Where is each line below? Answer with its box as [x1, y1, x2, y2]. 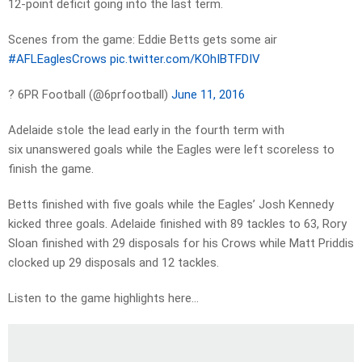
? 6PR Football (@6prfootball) [8, 87, 171, 103]
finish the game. [8, 162, 97, 177]
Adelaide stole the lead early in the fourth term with [8, 123, 284, 138]
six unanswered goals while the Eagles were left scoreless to [8, 142, 335, 158]
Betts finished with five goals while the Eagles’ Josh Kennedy [8, 197, 334, 213]
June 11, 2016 [171, 87, 245, 103]
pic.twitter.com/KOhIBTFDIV [110, 52, 260, 67]
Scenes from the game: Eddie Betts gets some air [8, 32, 277, 48]
